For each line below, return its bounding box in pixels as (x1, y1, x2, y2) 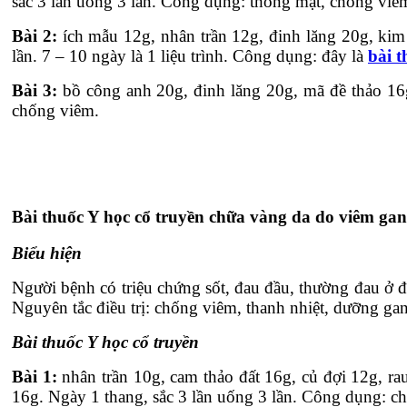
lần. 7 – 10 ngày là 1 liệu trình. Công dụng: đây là (12, 45, 368, 65)
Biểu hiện (12, 243, 82, 263)
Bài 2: (12, 25, 63, 45)
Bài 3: (12, 80, 57, 100)
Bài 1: (12, 367, 63, 387)
